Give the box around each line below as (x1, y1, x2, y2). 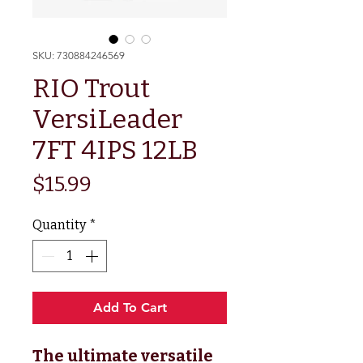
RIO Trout (32, 72, 150, 104)
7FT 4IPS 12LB (32, 134, 198, 165)
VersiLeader (32, 103, 182, 135)
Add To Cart (92, 299, 167, 315)
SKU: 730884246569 (32, 49, 125, 62)
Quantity (32, 216, 86, 233)
